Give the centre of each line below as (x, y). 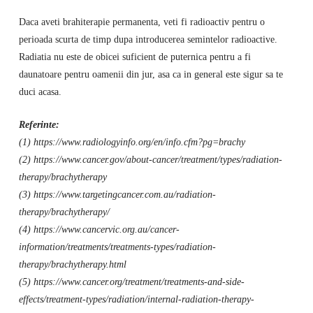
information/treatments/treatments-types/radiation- (117, 246)
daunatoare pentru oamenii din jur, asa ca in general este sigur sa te (151, 74)
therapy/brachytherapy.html (72, 264)
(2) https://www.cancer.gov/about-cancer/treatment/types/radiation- (150, 159)
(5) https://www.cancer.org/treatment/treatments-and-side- (131, 281)
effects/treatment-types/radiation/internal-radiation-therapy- (136, 299)
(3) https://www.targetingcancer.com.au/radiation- (117, 194)
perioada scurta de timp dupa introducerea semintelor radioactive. (148, 39)
